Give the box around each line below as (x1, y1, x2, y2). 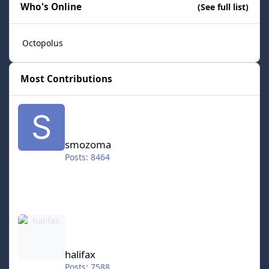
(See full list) (197, 1, 249, 13)
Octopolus (22, 37, 63, 49)
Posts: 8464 (64, 151, 110, 163)
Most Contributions (20, 73, 113, 86)
